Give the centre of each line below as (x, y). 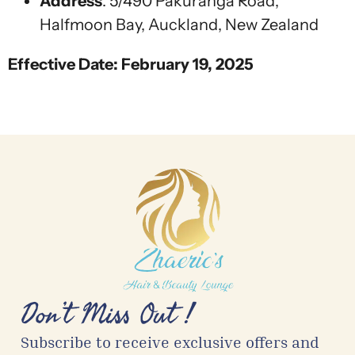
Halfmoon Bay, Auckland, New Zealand (179, 24)
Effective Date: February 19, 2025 (131, 64)
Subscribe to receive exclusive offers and (170, 342)
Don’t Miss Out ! (107, 315)
